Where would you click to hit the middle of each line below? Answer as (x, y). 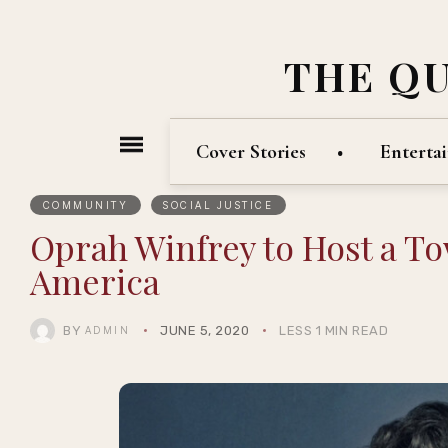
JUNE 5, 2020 (205, 330)
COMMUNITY (85, 204)
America (95, 281)
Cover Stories (250, 151)
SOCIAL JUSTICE (218, 204)
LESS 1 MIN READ (334, 330)
